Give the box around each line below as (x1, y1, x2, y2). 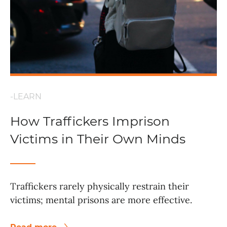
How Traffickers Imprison (10, 113, 170, 129)
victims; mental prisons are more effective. (10, 194, 192, 206)
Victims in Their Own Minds (10, 131, 185, 147)
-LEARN (10, 92, 42, 102)
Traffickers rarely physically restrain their (10, 180, 189, 193)
